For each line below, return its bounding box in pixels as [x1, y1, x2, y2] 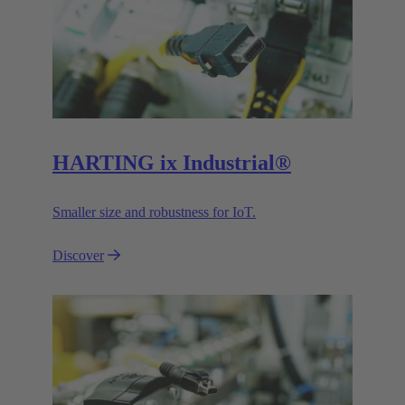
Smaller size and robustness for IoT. [52, 203, 256, 220]
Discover [52, 247, 104, 263]
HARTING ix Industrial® [52, 150, 291, 174]
